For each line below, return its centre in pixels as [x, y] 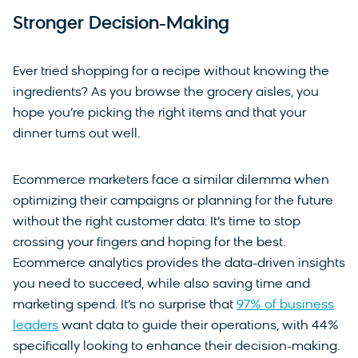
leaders [36, 326]
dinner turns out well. [77, 135]
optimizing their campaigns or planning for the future [173, 202]
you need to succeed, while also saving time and [161, 285]
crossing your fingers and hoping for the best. [149, 243]
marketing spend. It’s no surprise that [125, 306]
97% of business [285, 306]
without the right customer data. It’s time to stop [157, 223]
